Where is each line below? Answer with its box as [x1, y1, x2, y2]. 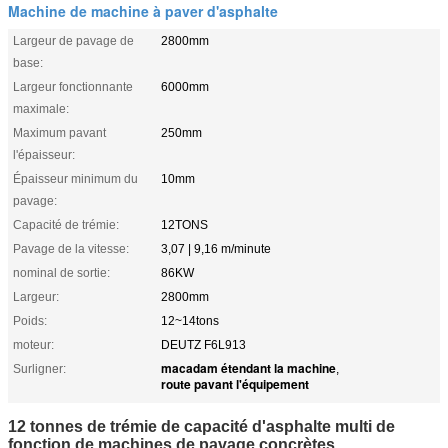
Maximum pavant [13, 125, 106, 140]
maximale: [13, 101, 69, 116]
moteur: [13, 337, 54, 352]
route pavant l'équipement [161, 374, 309, 393]
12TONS [161, 217, 208, 232]
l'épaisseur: [13, 147, 75, 162]
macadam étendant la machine [161, 358, 336, 377]
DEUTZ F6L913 [161, 337, 246, 352]
